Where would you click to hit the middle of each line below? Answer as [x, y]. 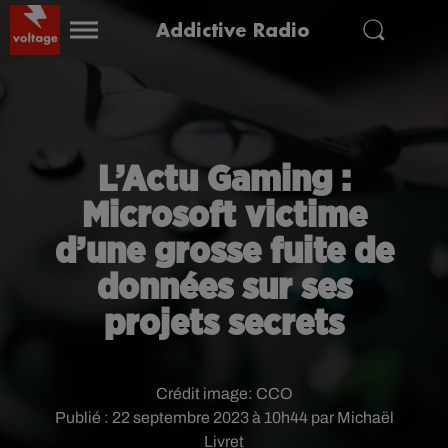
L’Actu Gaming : [224, 180]
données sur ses [224, 288]
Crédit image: [205, 393]
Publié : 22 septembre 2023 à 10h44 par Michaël [224, 417]
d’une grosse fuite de [224, 252]
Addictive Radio [233, 29]
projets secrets [224, 324]
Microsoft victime [224, 216]
